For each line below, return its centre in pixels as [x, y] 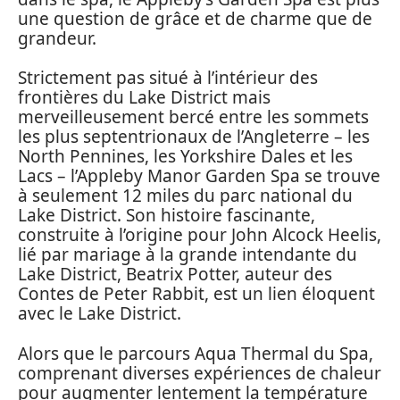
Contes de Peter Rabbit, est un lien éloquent [196, 294]
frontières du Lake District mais [144, 98]
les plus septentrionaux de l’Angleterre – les [194, 137]
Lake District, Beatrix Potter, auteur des [175, 275]
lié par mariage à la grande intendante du [187, 255]
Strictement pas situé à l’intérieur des [168, 78]
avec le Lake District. [100, 314]
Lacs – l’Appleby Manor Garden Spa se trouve [199, 176]
